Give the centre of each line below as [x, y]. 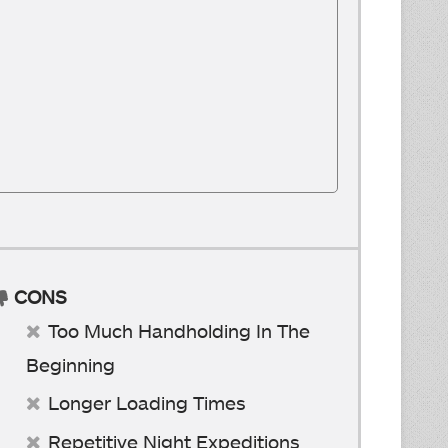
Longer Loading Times [147, 402]
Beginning [70, 364]
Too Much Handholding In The [179, 330]
